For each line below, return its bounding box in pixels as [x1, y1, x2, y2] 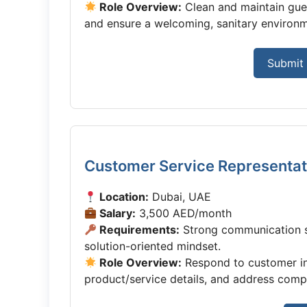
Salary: [97, 206, 136, 220]
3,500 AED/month [136, 206, 232, 220]
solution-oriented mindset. [84, 239, 221, 253]
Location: [97, 190, 149, 204]
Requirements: [97, 223, 180, 236]
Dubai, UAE [149, 190, 212, 204]
